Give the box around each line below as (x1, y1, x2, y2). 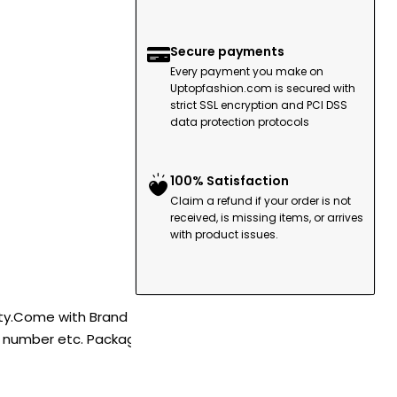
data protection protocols (170, 114, 309, 129)
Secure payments (170, 43, 284, 60)
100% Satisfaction (170, 172, 289, 190)
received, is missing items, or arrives (170, 210, 363, 225)
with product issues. (170, 227, 278, 242)
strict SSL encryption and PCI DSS (170, 97, 347, 113)
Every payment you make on (170, 64, 323, 79)
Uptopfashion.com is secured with (170, 81, 355, 96)
